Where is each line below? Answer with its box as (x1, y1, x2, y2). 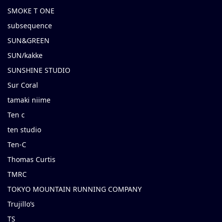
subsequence (7, 21, 52, 31)
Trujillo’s (7, 199, 35, 209)
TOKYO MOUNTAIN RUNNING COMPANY (7, 184, 142, 194)
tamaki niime (7, 95, 51, 105)
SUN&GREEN (7, 36, 50, 46)
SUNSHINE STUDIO (7, 65, 70, 75)
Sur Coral (7, 80, 38, 90)
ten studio (7, 125, 41, 135)
